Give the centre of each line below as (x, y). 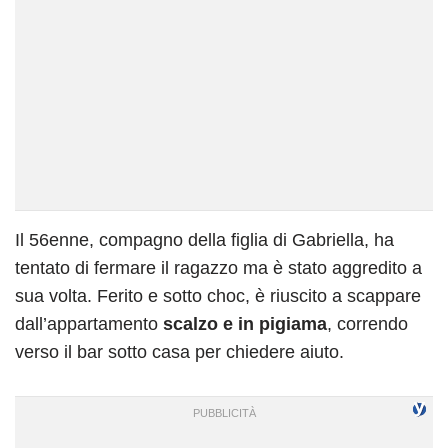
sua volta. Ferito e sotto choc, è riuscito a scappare (218, 295)
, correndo (367, 323)
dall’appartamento (89, 323)
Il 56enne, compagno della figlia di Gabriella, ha (204, 239)
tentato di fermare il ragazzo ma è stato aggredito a (218, 267)
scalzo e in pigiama (245, 323)
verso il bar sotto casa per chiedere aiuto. (179, 351)
